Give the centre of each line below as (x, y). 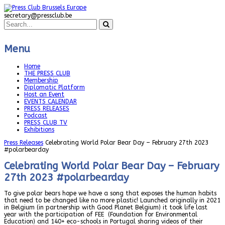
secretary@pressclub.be (38, 16)
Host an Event (44, 95)
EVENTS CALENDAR (50, 102)
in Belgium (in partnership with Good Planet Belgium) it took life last (106, 207)
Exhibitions (39, 130)
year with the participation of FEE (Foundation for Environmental (101, 214)
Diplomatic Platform (54, 88)
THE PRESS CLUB (47, 74)
